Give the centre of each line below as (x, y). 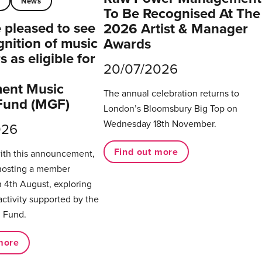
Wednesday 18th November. (160, 124)
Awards (127, 44)
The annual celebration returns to (171, 93)
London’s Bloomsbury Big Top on (170, 108)
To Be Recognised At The (182, 13)
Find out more (146, 151)
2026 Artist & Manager (175, 29)
